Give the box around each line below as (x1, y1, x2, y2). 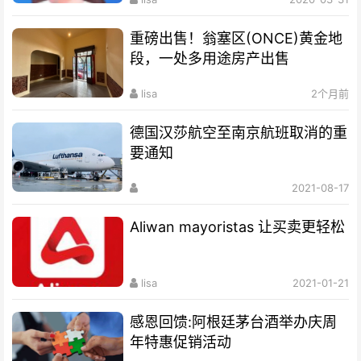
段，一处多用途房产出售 (130, 50, 290, 68)
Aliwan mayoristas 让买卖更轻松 (130, 218, 346, 236)
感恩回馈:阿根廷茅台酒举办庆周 (130, 313, 338, 330)
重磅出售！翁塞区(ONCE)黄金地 (130, 30, 343, 48)
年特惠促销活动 (130, 333, 232, 351)
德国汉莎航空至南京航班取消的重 (130, 124, 348, 142)
